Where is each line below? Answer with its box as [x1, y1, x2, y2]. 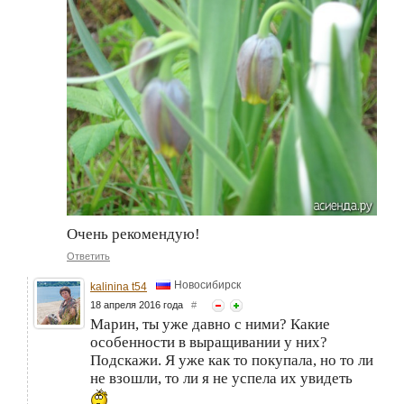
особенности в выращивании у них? [90, 333, 327, 351]
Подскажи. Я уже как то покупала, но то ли [90, 351, 373, 369]
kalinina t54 [90, 280, 147, 293]
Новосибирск [174, 278, 241, 291]
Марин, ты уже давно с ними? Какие [90, 315, 330, 333]
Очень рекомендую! [67, 225, 200, 243]
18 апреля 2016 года [90, 298, 191, 310]
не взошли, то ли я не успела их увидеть [90, 369, 353, 387]
